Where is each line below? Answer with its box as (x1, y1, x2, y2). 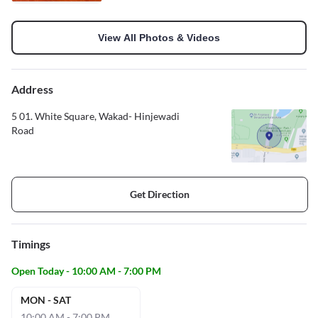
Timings (11, 236, 50, 251)
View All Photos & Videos (98, 31, 220, 43)
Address (11, 82, 53, 96)
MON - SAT (21, 293, 71, 306)
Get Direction (130, 188, 190, 201)
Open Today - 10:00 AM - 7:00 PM (11, 264, 161, 277)
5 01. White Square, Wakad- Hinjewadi (11, 109, 180, 122)
